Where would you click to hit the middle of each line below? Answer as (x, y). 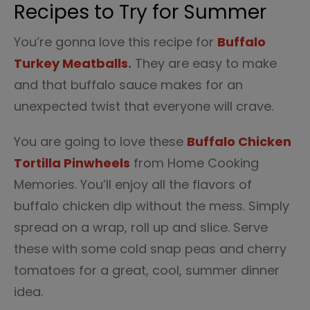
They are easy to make (204, 63)
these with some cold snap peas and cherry (150, 249)
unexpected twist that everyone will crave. (144, 106)
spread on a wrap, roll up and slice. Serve (141, 227)
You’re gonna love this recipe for (116, 42)
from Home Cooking (194, 163)
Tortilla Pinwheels (72, 163)
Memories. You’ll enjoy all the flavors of (133, 184)
